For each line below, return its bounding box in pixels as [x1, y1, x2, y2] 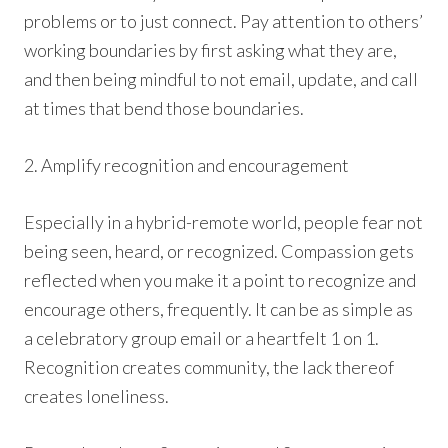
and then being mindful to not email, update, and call [24, 68, 419, 91]
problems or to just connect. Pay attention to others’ [24, 10, 424, 33]
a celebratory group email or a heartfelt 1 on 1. [24, 327, 380, 350]
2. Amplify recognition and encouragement [24, 154, 350, 177]
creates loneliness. [24, 385, 170, 408]
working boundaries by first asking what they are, [24, 39, 398, 62]
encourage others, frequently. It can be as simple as [24, 298, 414, 321]
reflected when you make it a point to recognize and [24, 269, 417, 292]
